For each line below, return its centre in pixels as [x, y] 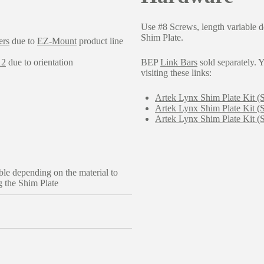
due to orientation [39, 62]
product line [100, 41]
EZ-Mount [57, 41]
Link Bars [179, 62]
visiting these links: [176, 72]
